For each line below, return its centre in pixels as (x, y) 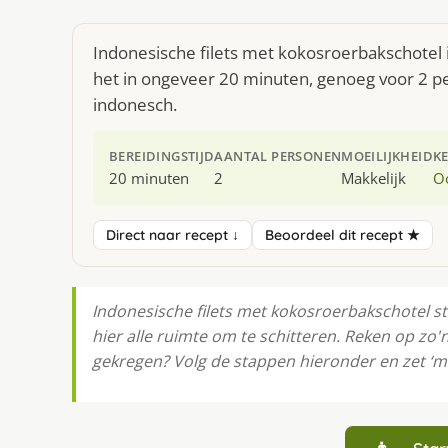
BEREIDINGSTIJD (162, 156)
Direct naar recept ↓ (172, 234)
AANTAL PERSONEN (278, 156)
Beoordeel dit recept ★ (342, 234)
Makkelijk (374, 178)
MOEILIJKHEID (387, 156)
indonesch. (135, 104)
